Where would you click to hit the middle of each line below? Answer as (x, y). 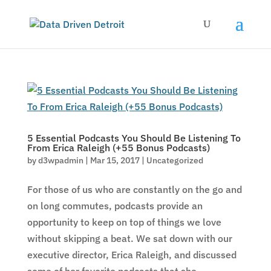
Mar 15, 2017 (115, 160)
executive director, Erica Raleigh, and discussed (132, 255)
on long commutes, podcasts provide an (115, 206)
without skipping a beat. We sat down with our (129, 238)
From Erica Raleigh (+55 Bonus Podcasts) (118, 148)
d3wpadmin (60, 160)
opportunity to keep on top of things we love (124, 222)
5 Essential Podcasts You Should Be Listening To (134, 138)
